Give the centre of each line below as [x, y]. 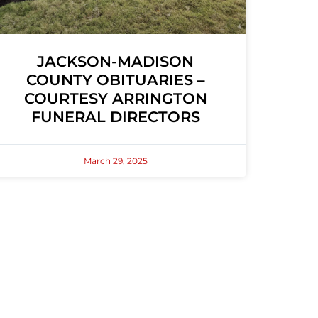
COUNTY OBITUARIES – [115, 80]
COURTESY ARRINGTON [115, 99]
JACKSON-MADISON [116, 62]
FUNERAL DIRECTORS [115, 117]
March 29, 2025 [115, 161]
